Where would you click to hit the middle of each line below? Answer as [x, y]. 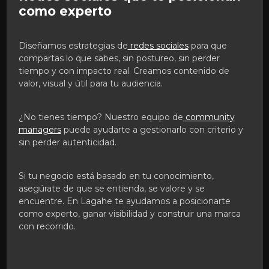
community [209, 117]
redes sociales [158, 45]
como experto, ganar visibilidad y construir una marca [129, 213]
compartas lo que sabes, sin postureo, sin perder [119, 58]
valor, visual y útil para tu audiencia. [90, 83]
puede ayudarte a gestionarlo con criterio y [152, 129]
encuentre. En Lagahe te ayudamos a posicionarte [124, 201]
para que [207, 45]
